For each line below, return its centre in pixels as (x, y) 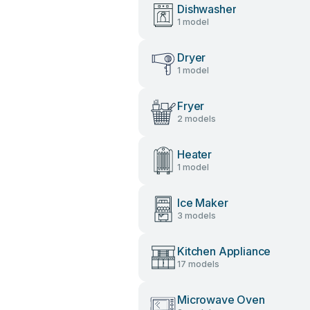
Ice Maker (203, 203)
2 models (197, 119)
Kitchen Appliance (224, 251)
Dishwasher (207, 9)
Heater (195, 154)
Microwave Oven (221, 300)
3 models (197, 216)
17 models (198, 264)
